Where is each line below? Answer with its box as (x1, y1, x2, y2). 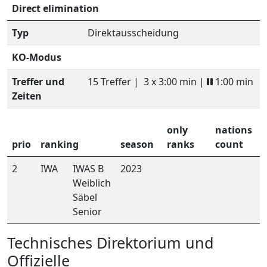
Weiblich (73, 176, 111, 190)
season (120, 137, 154, 151)
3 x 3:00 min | (141, 74, 207, 88)
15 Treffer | (88, 74, 141, 88)
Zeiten (12, 89, 42, 103)
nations (215, 123, 252, 136)
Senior (73, 204, 102, 218)
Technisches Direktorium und (7, 232, 214, 253)
